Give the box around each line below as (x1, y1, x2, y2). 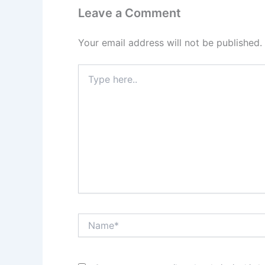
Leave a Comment (78, 5, 181, 20)
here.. (77, 76, 99, 86)
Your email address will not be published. (78, 36, 262, 49)
